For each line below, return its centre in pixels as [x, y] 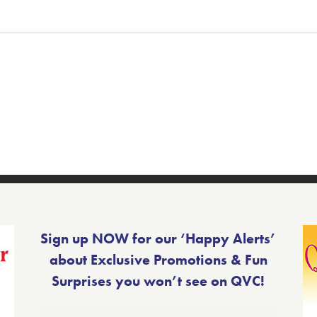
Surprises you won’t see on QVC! [158, 281]
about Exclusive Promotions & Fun [158, 259]
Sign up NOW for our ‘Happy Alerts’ [158, 238]
